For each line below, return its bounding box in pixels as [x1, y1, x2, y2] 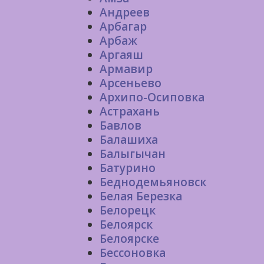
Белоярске [100, 231, 159, 246]
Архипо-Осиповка [100, 90, 204, 105]
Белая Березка [100, 189, 182, 204]
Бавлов [100, 118, 141, 133]
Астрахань [100, 104, 160, 119]
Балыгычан [100, 146, 166, 161]
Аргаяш [100, 47, 143, 62]
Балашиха [100, 132, 158, 147]
